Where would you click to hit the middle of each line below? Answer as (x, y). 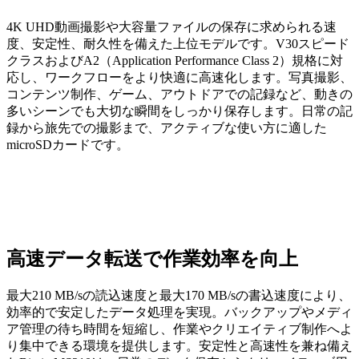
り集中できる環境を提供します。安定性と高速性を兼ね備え (179, 346)
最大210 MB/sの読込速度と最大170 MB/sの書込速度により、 (179, 296)
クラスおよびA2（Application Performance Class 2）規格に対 (175, 61)
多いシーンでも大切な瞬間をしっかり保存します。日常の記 (179, 111)
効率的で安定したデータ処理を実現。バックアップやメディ (179, 313)
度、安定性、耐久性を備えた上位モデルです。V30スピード (178, 44)
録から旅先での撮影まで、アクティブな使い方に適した (167, 128)
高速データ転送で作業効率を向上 (152, 259)
